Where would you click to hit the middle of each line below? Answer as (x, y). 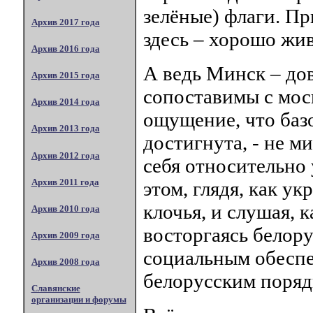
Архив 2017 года (65, 22)
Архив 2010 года (65, 208)
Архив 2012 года (65, 155)
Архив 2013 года (65, 129)
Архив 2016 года (65, 48)
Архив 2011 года (65, 182)
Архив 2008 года (65, 262)
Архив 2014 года (65, 102)
